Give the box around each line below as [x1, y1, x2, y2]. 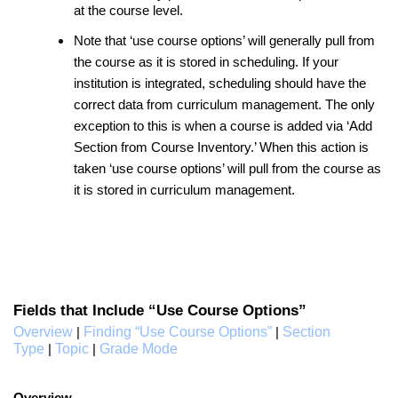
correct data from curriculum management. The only [74, 97, 375, 112]
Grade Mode [99, 340, 178, 356]
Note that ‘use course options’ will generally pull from [74, 33, 375, 48]
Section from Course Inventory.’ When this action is [74, 139, 369, 155]
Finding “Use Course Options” [84, 323, 272, 339]
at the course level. [74, 3, 183, 18]
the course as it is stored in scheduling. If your [74, 54, 338, 69]
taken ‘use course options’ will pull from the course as [74, 161, 381, 176]
